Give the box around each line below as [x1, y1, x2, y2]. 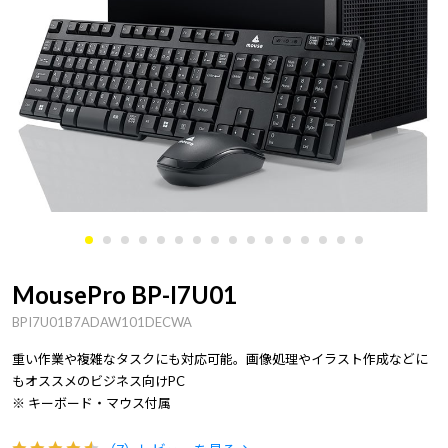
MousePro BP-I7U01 [12, 280, 237, 309]
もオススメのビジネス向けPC [12, 373, 185, 389]
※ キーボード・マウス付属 [12, 395, 171, 411]
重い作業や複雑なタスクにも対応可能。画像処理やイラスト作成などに [12, 351, 428, 367]
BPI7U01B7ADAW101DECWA [12, 314, 192, 330]
